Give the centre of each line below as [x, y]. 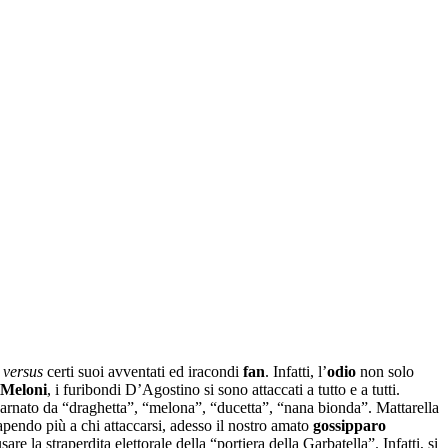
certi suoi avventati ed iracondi [143, 371]
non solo [387, 371]
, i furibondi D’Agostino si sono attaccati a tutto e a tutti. [223, 389]
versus [23, 371]
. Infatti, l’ [296, 371]
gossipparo [349, 425]
